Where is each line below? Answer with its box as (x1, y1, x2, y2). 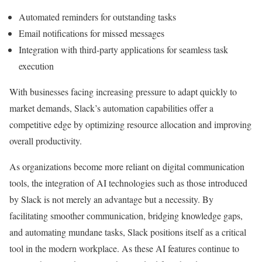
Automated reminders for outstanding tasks (19, 10, 176, 23)
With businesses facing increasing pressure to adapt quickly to (9, 85, 237, 98)
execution (19, 59, 54, 72)
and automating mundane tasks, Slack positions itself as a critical (9, 225, 246, 238)
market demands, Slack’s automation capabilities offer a (9, 101, 213, 114)
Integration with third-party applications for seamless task (19, 43, 228, 56)
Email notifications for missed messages (19, 26, 164, 39)
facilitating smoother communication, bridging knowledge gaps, (9, 209, 243, 222)
